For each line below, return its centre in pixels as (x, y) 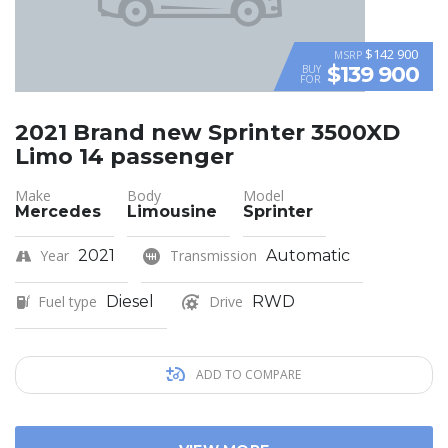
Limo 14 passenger (124, 157)
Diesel (130, 302)
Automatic (308, 256)
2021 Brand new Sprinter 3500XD (207, 133)
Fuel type (67, 302)
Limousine (172, 212)
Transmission (213, 256)
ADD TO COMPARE (246, 375)
